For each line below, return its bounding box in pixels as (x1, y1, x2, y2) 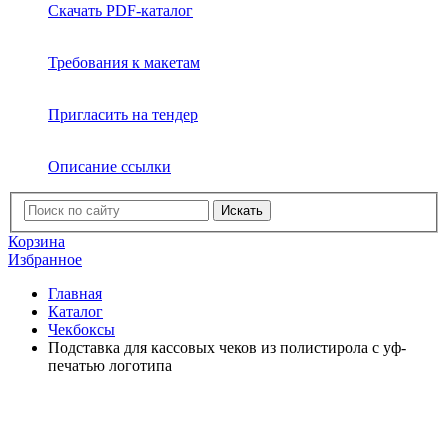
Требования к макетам (48, 54, 200, 71)
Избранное (8, 250, 82, 268)
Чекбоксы (48, 320, 115, 338)
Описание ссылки (48, 158, 171, 175)
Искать (221, 202, 263, 218)
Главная (48, 284, 102, 302)
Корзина (8, 232, 65, 250)
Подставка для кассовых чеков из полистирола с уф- (48, 338, 406, 356)
